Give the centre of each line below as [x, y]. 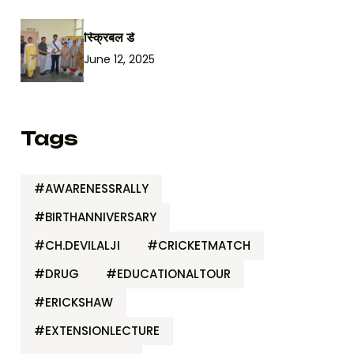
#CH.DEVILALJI [77, 245]
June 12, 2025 [119, 60]
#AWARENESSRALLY [91, 188]
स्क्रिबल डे [109, 38]
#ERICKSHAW [73, 302]
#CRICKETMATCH [199, 245]
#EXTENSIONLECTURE [97, 330]
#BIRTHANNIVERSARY [95, 217]
